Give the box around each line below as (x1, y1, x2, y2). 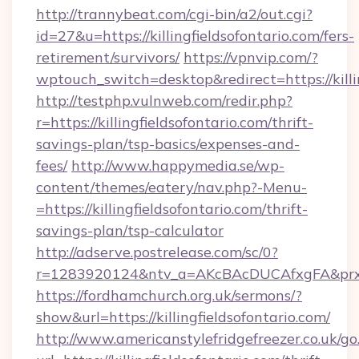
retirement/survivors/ (36, 48, 179, 67)
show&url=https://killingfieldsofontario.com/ (36, 308, 330, 326)
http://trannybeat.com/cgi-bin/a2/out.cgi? (36, 5, 313, 23)
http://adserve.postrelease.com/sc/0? (36, 243, 278, 261)
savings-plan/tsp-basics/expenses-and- (36, 135, 300, 153)
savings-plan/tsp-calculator (36, 221, 224, 240)
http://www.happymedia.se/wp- (71, 156, 284, 175)
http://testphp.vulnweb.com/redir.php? (36, 91, 292, 110)
